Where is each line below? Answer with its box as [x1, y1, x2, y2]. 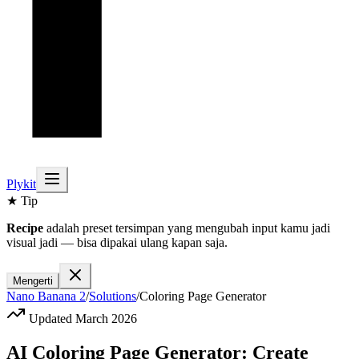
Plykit [6, 177, 36, 191]
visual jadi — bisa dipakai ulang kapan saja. [6, 236, 228, 249]
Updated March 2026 [26, 312, 137, 325]
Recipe [6, 221, 43, 235]
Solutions [89, 289, 136, 303]
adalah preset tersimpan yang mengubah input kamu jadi [43, 221, 330, 235]
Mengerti [13, 275, 53, 287]
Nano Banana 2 [6, 289, 86, 303]
